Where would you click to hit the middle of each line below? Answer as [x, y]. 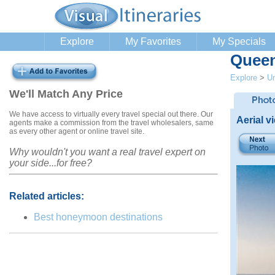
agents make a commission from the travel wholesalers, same [111, 122]
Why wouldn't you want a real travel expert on [107, 152]
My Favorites [153, 41]
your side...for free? [51, 163]
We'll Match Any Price [66, 94]
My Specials [239, 41]
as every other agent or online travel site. [77, 131]
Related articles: [47, 196]
